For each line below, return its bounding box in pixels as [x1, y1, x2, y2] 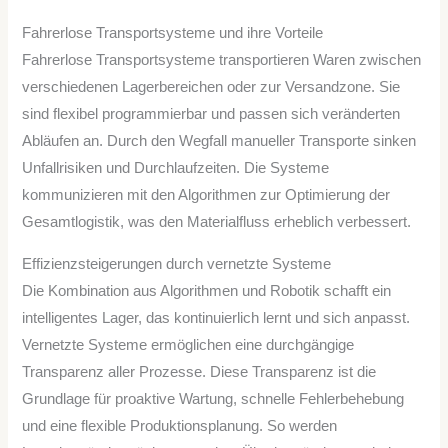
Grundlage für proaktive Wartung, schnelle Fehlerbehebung [22, 390, 405, 407]
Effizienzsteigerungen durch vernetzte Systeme [22, 255, 332, 272]
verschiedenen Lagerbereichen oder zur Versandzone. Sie [22, 78, 401, 95]
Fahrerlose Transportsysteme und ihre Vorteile [22, 24, 324, 41]
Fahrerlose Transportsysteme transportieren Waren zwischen [22, 51, 422, 68]
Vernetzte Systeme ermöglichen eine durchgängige [22, 336, 355, 353]
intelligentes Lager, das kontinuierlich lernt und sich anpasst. [22, 309, 411, 326]
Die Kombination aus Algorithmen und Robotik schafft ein [22, 282, 392, 299]
